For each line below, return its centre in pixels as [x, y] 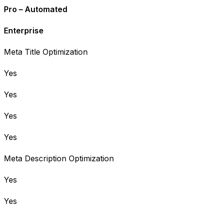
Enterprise [24, 30]
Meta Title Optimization [46, 52]
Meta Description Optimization [59, 158]
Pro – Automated [36, 9]
